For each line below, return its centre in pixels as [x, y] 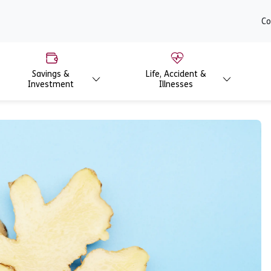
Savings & [51, 74]
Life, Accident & [176, 74]
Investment [51, 84]
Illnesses [176, 84]
